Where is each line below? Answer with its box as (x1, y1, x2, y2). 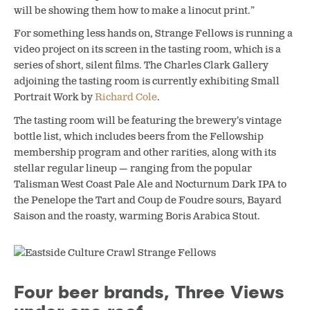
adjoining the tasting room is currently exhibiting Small (14, 75, 280, 88)
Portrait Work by (14, 91, 95, 104)
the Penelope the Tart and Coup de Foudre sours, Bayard (14, 193, 282, 207)
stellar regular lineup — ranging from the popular (14, 161, 252, 175)
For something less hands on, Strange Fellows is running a (14, 27, 293, 40)
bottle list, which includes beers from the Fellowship (14, 129, 264, 143)
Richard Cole (95, 91, 157, 104)
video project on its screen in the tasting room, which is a (14, 43, 281, 56)
